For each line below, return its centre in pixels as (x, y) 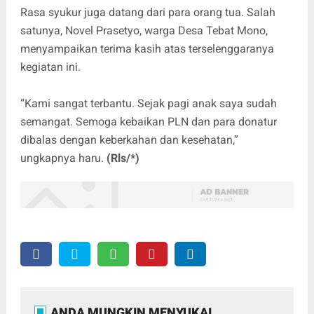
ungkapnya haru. (63, 158)
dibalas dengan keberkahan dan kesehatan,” (129, 139)
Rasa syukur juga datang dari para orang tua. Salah (148, 12)
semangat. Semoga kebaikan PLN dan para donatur (148, 121)
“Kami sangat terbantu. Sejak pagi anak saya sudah (148, 103)
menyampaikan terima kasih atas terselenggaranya (147, 48)
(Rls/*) (123, 158)
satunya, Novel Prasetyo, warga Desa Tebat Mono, (144, 30)
